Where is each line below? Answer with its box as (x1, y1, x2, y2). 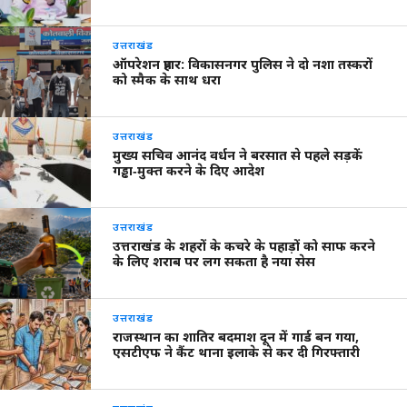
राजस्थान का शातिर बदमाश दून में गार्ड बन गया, (113, 328, 360, 346)
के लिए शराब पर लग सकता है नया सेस (113, 253, 316, 271)
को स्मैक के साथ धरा (113, 71, 222, 89)
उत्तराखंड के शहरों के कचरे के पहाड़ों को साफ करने (113, 237, 376, 255)
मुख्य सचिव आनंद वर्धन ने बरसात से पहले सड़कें (113, 146, 363, 164)
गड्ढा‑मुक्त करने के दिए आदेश (113, 162, 265, 180)
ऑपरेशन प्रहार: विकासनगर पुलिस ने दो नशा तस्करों (113, 55, 373, 74)
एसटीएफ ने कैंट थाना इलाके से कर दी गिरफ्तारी (113, 343, 361, 362)
